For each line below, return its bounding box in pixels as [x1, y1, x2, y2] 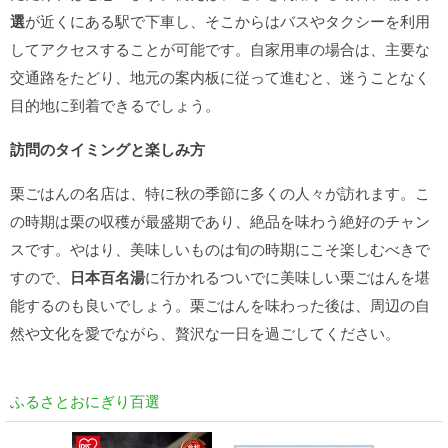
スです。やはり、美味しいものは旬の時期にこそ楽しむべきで [10, 238, 430, 259]
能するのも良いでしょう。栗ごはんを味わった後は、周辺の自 [10, 294, 430, 315]
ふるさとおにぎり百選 [10, 390, 160, 411]
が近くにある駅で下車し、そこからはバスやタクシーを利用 [25, 10, 430, 31]
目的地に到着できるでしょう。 [10, 94, 220, 115]
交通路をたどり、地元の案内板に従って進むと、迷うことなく [10, 66, 430, 87]
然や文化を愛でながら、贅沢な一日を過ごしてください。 [10, 322, 400, 343]
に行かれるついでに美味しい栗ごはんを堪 [145, 266, 430, 287]
